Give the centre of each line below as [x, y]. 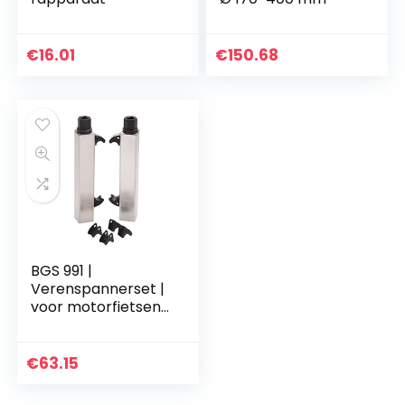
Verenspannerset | [98, 289]
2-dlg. [52, 325]
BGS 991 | [62, 271]
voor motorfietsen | [100, 307]
